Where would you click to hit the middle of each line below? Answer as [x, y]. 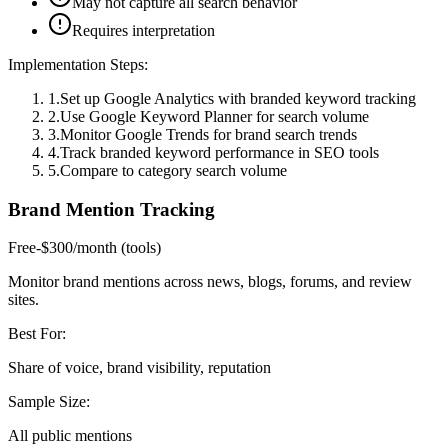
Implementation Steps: [78, 64]
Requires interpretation [143, 30]
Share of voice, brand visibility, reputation [139, 368]
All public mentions [70, 436]
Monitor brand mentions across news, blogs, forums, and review [210, 282]
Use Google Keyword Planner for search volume [214, 116]
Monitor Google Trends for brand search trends [208, 134]
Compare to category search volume [173, 170]
